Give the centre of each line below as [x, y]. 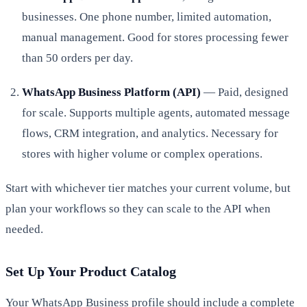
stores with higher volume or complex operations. [142, 153]
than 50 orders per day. [77, 58]
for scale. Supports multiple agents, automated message [156, 112]
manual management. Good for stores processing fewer [155, 37]
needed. [24, 229]
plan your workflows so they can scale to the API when [138, 208]
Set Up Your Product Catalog [91, 271]
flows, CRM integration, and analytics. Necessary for [150, 133]
